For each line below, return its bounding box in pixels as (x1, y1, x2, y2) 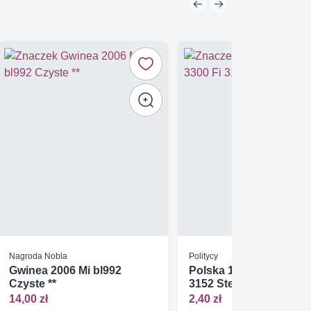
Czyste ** (8, 276, 56, 290)
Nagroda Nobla (8, 250, 67, 261)
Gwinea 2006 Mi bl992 (8, 263, 121, 277)
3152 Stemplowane (189, 276, 289, 290)
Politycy (189, 250, 219, 261)
